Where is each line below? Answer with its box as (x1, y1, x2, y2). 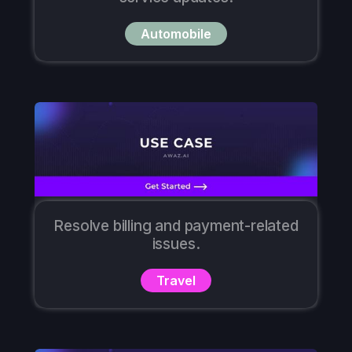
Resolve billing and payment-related (53, 217, 299, 236)
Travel (156, 273, 196, 289)
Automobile (141, 25, 211, 42)
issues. (152, 235, 200, 254)
